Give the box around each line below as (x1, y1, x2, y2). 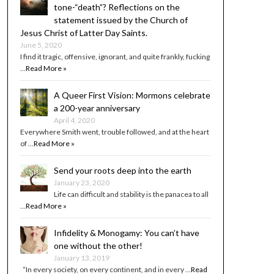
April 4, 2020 (53, 116, 95, 125)
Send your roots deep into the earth (53, 165, 191, 176)
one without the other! (53, 240, 143, 251)
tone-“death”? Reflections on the (53, 2, 180, 13)
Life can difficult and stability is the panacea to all (53, 190, 209, 199)
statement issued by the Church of (53, 15, 188, 26)
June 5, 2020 (20, 40, 62, 50)
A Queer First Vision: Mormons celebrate (53, 90, 210, 101)
